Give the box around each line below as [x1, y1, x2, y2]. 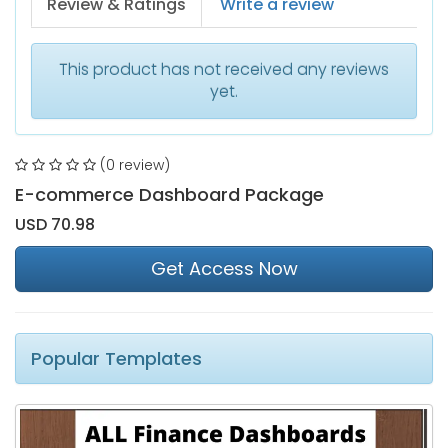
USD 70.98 [15, 213, 95, 237]
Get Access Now [150, 256, 298, 282]
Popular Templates [31, 346, 202, 372]
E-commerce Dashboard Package [15, 182, 324, 208]
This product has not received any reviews [59, 58, 389, 82]
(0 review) [96, 155, 170, 176]
